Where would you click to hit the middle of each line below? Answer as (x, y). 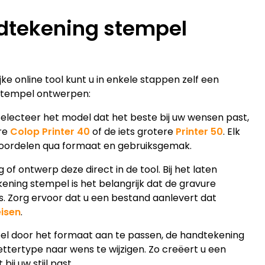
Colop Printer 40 (50, 132)
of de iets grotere (133, 132)
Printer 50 (199, 132)
